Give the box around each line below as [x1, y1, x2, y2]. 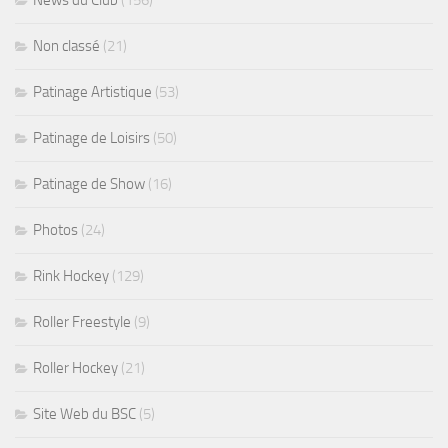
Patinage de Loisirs [33, 129, 150, 148]
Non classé [33, 37, 100, 56]
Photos [33, 221, 78, 240]
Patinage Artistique [33, 83, 152, 102]
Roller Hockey [33, 359, 118, 378]
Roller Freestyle [33, 313, 131, 332]
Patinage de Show [33, 175, 145, 194]
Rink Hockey [33, 267, 109, 286]
